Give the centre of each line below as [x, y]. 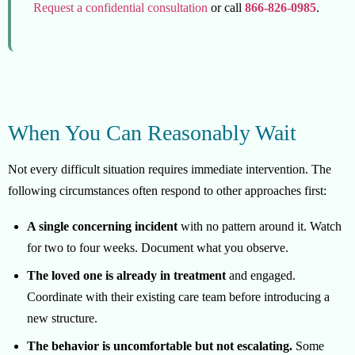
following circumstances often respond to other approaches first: [167, 191]
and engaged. [261, 276]
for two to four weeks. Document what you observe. [158, 248]
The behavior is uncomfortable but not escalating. [160, 346]
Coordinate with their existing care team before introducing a [178, 297]
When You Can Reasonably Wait [152, 133]
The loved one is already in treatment [126, 276]
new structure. [62, 319]
